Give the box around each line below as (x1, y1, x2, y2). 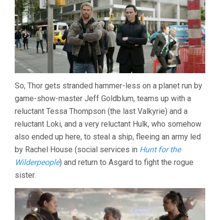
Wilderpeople (15, 157, 59, 167)
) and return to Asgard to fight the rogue (59, 157, 193, 167)
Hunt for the (139, 144, 181, 154)
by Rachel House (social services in (15, 144, 139, 154)
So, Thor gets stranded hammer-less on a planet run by (15, 81, 202, 90)
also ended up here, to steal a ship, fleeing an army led (15, 132, 201, 141)
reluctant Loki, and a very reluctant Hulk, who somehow (15, 119, 201, 129)
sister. (15, 170, 36, 180)
